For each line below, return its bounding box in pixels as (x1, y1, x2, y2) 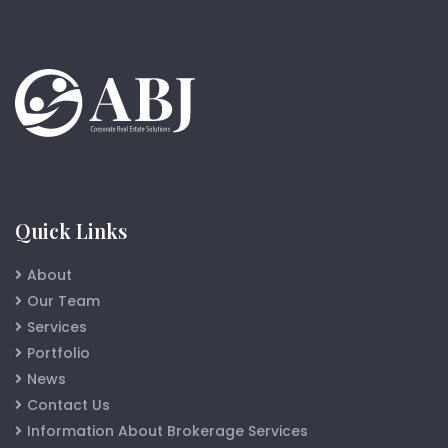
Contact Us (27, 394, 110, 415)
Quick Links (15, 216, 127, 244)
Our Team (27, 290, 100, 311)
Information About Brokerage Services (27, 420, 308, 441)
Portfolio (27, 342, 90, 363)
